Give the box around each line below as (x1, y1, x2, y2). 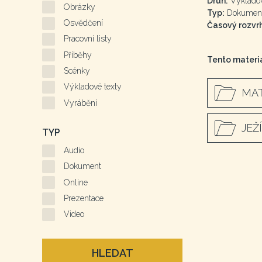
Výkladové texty (64, 82, 122, 92)
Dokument (64, 161, 101, 171)
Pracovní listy (64, 34, 112, 44)
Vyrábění (64, 98, 97, 108)
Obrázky (64, 2, 95, 12)
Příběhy (64, 50, 92, 60)
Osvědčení (64, 18, 103, 27)
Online (64, 177, 88, 187)
